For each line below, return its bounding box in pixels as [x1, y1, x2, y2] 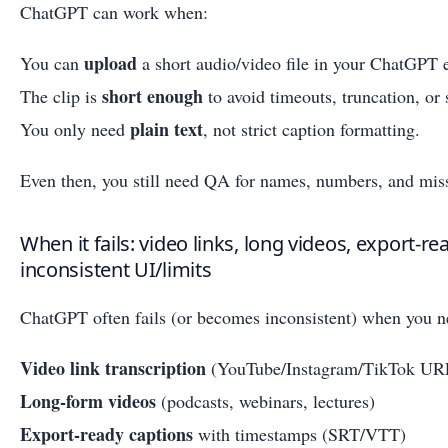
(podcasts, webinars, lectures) [156, 388, 375, 413]
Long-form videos [20, 387, 156, 414]
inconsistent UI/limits [20, 255, 212, 283]
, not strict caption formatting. [203, 116, 420, 141]
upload [84, 49, 137, 76]
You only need [20, 116, 130, 141]
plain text [130, 115, 203, 142]
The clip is [20, 83, 102, 108]
